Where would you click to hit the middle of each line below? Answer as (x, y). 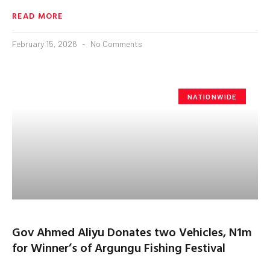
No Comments (115, 43)
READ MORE (38, 15)
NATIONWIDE (212, 96)
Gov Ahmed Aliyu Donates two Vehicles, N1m (132, 231)
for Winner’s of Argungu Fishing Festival (119, 247)
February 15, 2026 (46, 43)
